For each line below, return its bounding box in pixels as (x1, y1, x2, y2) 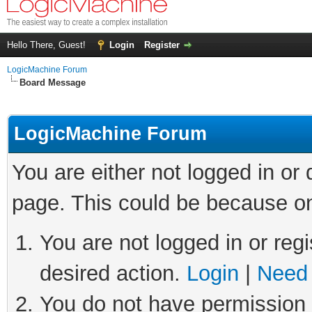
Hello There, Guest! (7, 40, 88, 51)
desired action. (40, 261, 187, 286)
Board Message (19, 77, 86, 88)
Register (144, 40, 180, 51)
